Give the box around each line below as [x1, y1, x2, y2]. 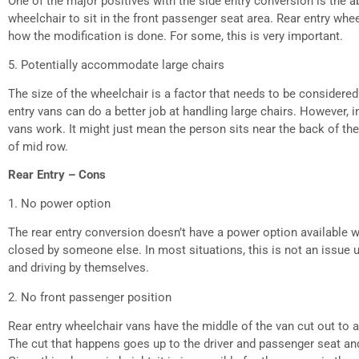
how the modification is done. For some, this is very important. [8, 28, 343, 43]
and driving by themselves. [8, 260, 149, 276]
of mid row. [8, 139, 68, 155]
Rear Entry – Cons [8, 167, 106, 182]
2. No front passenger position [8, 289, 171, 305]
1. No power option [8, 196, 111, 211]
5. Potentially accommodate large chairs [8, 58, 224, 73]
